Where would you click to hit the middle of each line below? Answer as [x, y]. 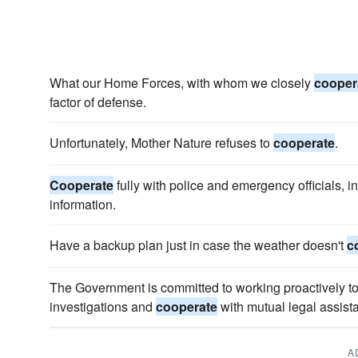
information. [83, 204]
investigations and [103, 306]
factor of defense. [98, 102]
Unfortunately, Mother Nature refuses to [161, 143]
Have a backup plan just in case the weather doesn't [198, 245]
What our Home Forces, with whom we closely [182, 83]
